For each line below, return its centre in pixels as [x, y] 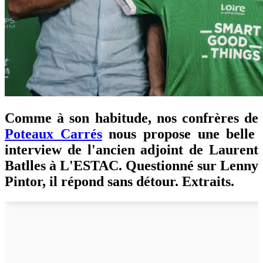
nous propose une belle [178, 134]
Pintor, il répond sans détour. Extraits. [119, 181]
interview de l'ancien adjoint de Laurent [131, 149]
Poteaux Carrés [53, 134]
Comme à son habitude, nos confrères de [131, 118]
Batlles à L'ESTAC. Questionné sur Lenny [131, 165]
